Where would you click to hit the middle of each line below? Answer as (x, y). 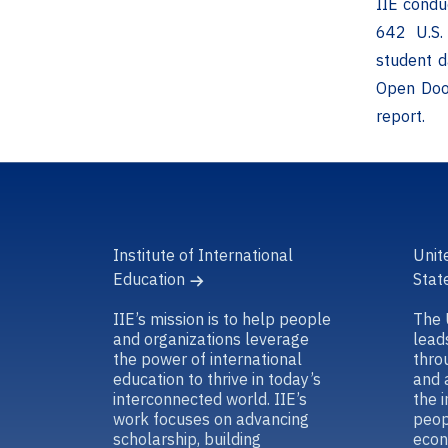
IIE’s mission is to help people (222, 318)
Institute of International (203, 255)
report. (401, 116)
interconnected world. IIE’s (210, 398)
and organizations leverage (211, 338)
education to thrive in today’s (217, 378)
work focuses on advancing (211, 418)
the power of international (207, 358)
